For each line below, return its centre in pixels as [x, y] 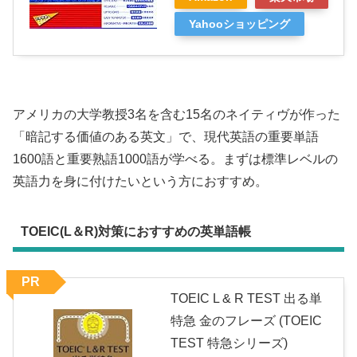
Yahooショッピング [239, 24]
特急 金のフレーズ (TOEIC [246, 321]
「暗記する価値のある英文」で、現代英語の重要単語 [166, 137]
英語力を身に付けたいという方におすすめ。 [140, 182]
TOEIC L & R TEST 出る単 [246, 299]
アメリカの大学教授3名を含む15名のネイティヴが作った [177, 115]
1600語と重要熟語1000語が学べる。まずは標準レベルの [175, 159]
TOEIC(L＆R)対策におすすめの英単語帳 [135, 231]
